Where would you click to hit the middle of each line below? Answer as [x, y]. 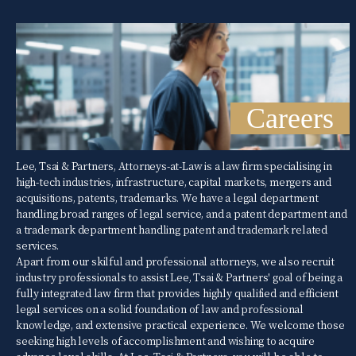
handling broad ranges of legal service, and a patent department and [182, 214]
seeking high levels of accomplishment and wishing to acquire [165, 341]
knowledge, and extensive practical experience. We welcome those [180, 325]
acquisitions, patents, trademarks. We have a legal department [167, 198]
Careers [290, 119]
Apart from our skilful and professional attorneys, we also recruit [175, 261]
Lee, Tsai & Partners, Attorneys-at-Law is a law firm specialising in [174, 166]
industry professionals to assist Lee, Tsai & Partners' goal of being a [179, 277]
